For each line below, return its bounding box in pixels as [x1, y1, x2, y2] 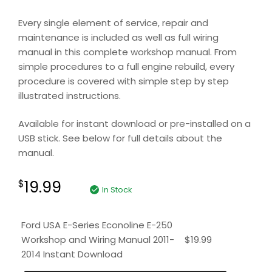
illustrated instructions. [18, 89, 121, 102]
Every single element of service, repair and [18, 16, 208, 29]
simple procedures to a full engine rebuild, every [18, 59, 234, 73]
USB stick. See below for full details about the [18, 132, 222, 145]
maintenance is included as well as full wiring [18, 30, 219, 44]
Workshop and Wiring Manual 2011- [21, 233, 174, 246]
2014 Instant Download [21, 248, 123, 261]
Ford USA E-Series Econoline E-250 [21, 219, 172, 232]
